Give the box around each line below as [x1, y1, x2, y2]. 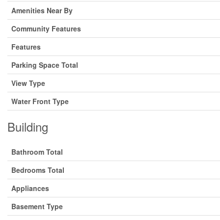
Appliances [11, 183, 49, 193]
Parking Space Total [11, 60, 78, 70]
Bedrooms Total [11, 165, 64, 175]
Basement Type [11, 201, 63, 211]
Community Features [11, 24, 81, 33]
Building [7, 118, 48, 135]
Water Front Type [11, 96, 69, 106]
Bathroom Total [11, 147, 63, 157]
